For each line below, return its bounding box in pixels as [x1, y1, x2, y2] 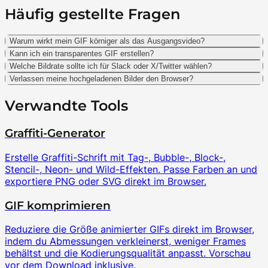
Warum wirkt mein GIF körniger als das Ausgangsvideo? [10, 36, 205, 46]
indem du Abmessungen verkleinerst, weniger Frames [5, 235, 246, 248]
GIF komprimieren [5, 198, 111, 212]
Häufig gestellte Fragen [5, 5, 180, 23]
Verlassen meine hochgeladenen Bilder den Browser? [10, 74, 193, 84]
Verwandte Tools [5, 97, 128, 115]
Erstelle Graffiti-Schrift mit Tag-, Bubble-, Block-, [5, 151, 226, 163]
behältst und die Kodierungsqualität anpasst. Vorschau [5, 247, 251, 260]
